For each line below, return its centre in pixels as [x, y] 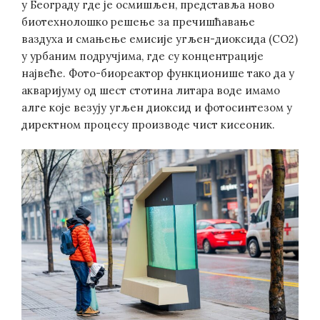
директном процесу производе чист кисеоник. [148, 124]
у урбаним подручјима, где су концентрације [142, 56]
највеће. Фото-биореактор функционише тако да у [158, 73]
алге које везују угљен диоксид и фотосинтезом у [157, 107]
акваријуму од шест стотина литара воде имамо [151, 90]
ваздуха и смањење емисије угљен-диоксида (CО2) [160, 39]
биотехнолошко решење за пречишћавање [138, 21]
